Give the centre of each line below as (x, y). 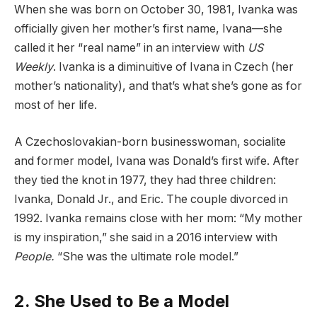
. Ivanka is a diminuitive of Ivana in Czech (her (173, 67)
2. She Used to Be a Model (122, 301)
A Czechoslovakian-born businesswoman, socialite (150, 142)
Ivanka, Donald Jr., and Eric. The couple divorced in (151, 200)
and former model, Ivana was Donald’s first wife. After (157, 161)
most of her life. (56, 105)
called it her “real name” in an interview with (131, 48)
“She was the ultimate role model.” (149, 257)
